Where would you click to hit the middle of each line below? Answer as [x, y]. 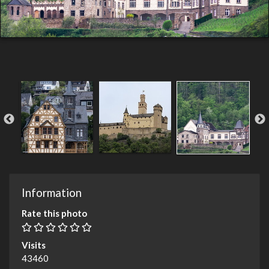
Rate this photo [54, 213]
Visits [34, 245]
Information [52, 193]
